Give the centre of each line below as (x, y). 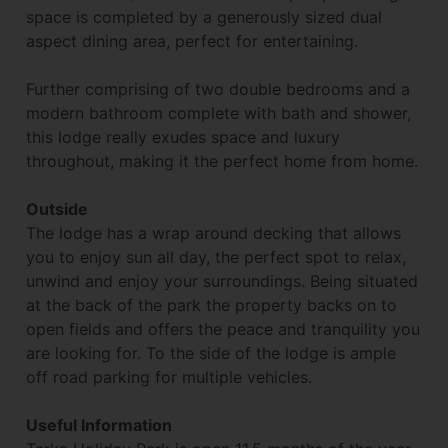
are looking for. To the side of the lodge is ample (211, 352)
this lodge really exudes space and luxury (183, 136)
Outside (57, 208)
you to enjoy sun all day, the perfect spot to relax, (216, 256)
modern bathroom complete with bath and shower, (218, 112)
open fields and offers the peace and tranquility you (223, 328)
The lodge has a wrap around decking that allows (213, 232)
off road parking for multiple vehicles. (169, 376)
